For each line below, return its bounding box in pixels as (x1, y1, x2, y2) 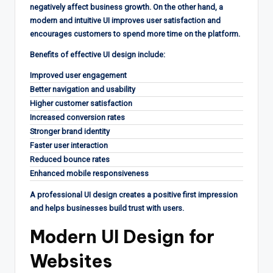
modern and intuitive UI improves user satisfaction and (30, 15, 221, 25)
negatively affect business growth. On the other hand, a (30, 2, 223, 12)
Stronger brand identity (30, 126, 110, 136)
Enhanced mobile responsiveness (30, 168, 149, 178)
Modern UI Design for (30, 225, 214, 248)
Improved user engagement (30, 70, 127, 80)
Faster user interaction (30, 140, 108, 150)
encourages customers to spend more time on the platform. (30, 29, 240, 38)
